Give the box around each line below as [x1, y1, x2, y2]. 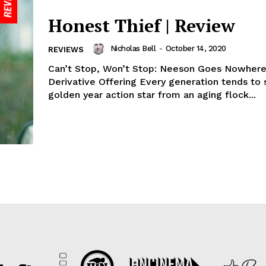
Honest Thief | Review [48, 14, 235, 38]
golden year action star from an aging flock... [48, 89, 256, 101]
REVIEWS [48, 45, 84, 55]
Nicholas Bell [110, 44, 156, 53]
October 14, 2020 [165, 44, 226, 53]
